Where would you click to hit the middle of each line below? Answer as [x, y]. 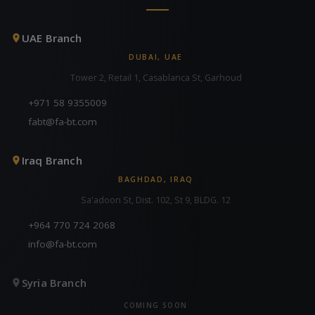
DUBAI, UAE [156, 57]
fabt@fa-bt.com [63, 122]
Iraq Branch [52, 161]
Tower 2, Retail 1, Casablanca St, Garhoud [156, 78]
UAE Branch [52, 38]
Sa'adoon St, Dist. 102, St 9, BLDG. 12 [156, 200]
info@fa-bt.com [63, 244]
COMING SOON [156, 306]
